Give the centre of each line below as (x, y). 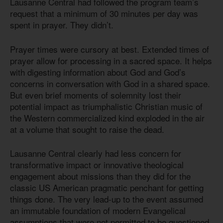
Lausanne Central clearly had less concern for (96, 153)
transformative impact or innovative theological (97, 165)
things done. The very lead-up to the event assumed (107, 199)
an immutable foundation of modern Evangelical (98, 211)
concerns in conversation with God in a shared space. (110, 83)
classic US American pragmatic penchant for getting (107, 188)
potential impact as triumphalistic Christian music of (106, 106)
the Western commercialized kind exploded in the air (107, 117)
